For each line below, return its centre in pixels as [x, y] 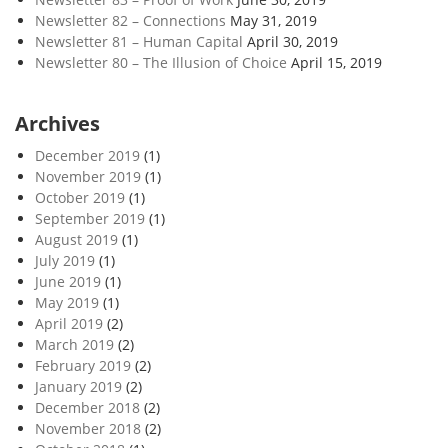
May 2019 [67, 303]
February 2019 [83, 366]
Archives [57, 124]
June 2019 [68, 282]
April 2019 [69, 324]
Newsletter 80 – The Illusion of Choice [161, 63]
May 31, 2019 [273, 21]
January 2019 [78, 387]
